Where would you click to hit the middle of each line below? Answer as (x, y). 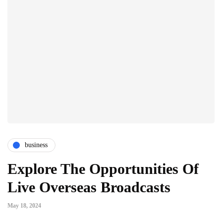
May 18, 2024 (24, 205)
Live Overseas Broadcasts (89, 187)
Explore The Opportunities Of (103, 168)
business (36, 145)
